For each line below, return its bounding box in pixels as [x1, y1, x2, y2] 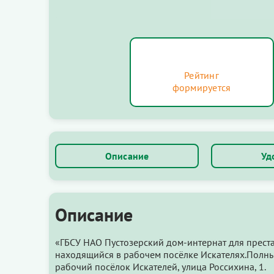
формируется [172, 81, 231, 94]
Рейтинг [184, 68, 219, 81]
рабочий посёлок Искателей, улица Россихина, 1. [55, 260, 266, 273]
